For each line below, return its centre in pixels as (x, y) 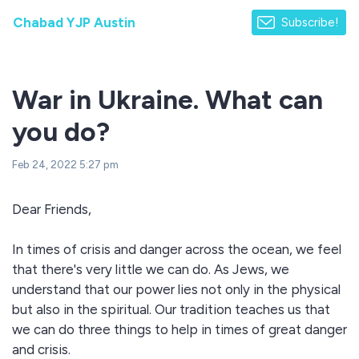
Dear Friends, (52, 209)
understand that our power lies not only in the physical (176, 289)
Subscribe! (310, 22)
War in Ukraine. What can (167, 99)
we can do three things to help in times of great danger (179, 329)
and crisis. (41, 349)
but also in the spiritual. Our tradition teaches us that (171, 309)
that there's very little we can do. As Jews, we (151, 269)
